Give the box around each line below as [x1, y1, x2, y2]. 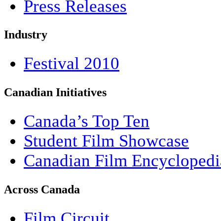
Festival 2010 [24, 54, 119, 74]
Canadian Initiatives [4, 86, 107, 99]
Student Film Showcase [24, 131, 189, 151]
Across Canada [4, 183, 80, 196]
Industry [4, 28, 47, 41]
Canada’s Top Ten [24, 111, 149, 131]
